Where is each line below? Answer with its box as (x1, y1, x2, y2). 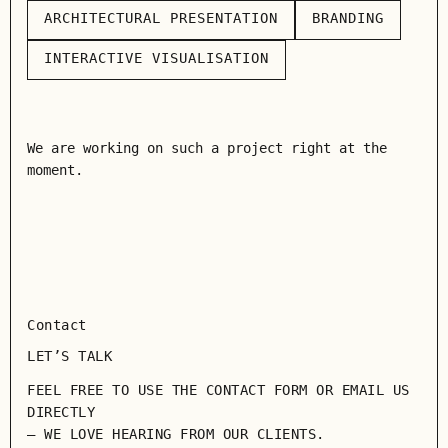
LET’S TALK (27, 348, 112, 364)
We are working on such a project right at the (27, 140, 387, 156)
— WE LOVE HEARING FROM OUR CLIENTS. (27, 426, 325, 442)
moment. (27, 162, 83, 178)
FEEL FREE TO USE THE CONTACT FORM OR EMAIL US (27, 382, 410, 398)
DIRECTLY (27, 404, 95, 420)
